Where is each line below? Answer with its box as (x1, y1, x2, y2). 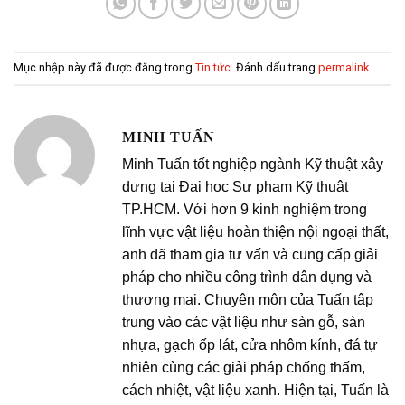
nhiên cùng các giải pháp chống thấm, (122, 359, 365, 375)
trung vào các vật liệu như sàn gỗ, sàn (122, 314, 365, 330)
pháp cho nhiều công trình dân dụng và (122, 268, 372, 285)
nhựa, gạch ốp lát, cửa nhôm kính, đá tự (122, 336, 378, 353)
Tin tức (195, 61, 231, 75)
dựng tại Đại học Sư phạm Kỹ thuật (122, 178, 348, 194)
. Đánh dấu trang (231, 61, 318, 75)
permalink (318, 61, 369, 75)
